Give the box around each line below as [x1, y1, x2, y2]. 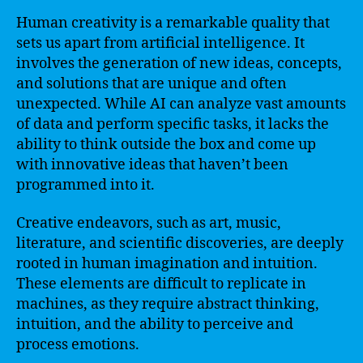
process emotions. [16, 335, 139, 354]
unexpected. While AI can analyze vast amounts [16, 94, 346, 113]
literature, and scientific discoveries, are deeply [16, 234, 344, 253]
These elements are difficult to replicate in [16, 275, 306, 293]
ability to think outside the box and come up [16, 135, 316, 154]
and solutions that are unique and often [16, 74, 287, 93]
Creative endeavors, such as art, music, [16, 214, 281, 233]
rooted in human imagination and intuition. [16, 254, 318, 273]
